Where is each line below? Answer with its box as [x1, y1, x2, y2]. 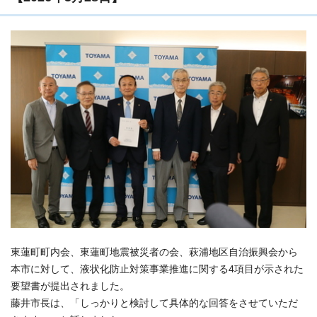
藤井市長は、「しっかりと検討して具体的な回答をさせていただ [11, 298, 298, 309]
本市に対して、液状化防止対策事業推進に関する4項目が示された [11, 264, 304, 275]
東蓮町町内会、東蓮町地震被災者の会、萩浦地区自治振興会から [11, 247, 298, 258]
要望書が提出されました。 [11, 281, 129, 292]
